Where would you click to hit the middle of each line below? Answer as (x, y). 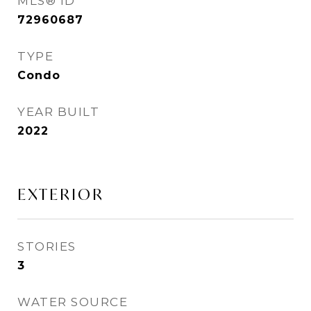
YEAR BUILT (58, 112)
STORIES (47, 246)
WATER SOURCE (73, 302)
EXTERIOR (61, 194)
